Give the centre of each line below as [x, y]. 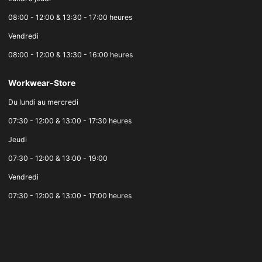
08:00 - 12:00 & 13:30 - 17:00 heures [70, 17]
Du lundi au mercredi [43, 102]
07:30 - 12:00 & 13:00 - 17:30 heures [70, 120]
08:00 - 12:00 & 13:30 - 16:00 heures [70, 54]
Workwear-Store [42, 82]
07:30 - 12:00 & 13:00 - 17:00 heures [70, 195]
